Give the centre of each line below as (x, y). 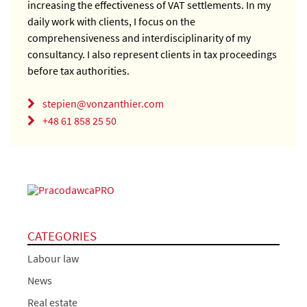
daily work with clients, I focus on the (111, 21)
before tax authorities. (78, 70)
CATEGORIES (62, 235)
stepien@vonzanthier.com (103, 103)
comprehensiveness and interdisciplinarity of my (139, 37)
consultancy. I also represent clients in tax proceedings (152, 54)
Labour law (53, 259)
